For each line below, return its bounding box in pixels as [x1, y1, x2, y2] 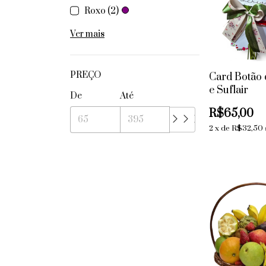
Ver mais [70, 28, 104, 40]
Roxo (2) [84, 5, 119, 17]
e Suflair [209, 83, 249, 97]
